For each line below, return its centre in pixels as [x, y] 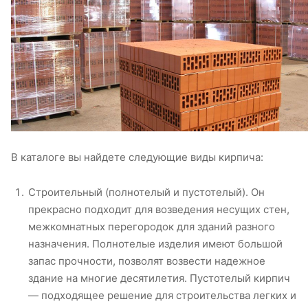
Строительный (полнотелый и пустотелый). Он [146, 192]
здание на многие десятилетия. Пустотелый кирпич [159, 278]
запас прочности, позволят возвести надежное [147, 261]
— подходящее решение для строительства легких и [162, 296]
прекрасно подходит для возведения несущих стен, [159, 210]
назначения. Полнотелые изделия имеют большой [155, 244]
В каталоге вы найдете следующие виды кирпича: [137, 157]
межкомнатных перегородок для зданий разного [152, 227]
